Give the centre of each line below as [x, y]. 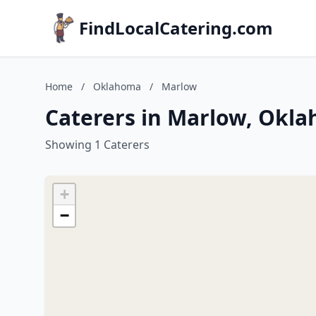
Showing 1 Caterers [97, 145]
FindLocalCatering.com [176, 28]
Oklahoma [117, 86]
